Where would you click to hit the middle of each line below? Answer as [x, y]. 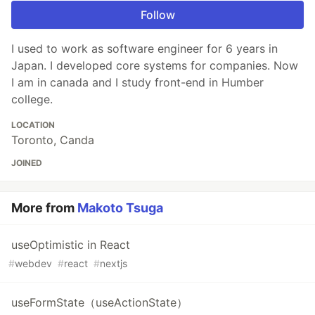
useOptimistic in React [71, 245]
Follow [157, 15]
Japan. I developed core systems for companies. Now [155, 66]
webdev [33, 264]
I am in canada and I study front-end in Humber [137, 83]
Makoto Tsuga [120, 208]
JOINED [27, 163]
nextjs [114, 264]
